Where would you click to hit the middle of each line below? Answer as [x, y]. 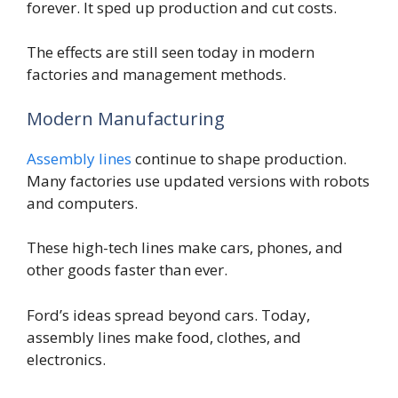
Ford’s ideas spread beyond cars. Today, [168, 314]
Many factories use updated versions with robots [198, 180]
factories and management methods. [156, 75]
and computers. [82, 203]
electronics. [66, 359]
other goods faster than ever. [127, 270]
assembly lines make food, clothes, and [164, 337]
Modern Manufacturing [126, 118]
